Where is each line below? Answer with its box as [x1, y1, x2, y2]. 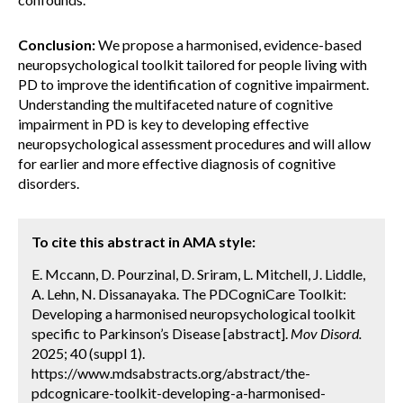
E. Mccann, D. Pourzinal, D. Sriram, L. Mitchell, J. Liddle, [31, 265, 365, 282]
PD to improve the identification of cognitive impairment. [18, 76, 369, 93]
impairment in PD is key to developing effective [18, 115, 309, 132]
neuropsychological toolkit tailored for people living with [18, 56, 367, 73]
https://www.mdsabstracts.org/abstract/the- [31, 364, 310, 381]
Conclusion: [18, 36, 95, 53]
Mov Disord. [291, 325, 362, 342]
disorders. [18, 175, 79, 192]
